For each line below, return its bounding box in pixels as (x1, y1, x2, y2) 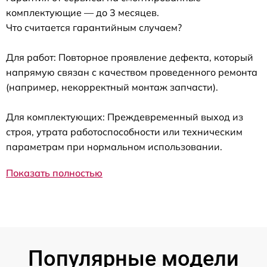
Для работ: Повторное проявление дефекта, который (6, 51, 253, 63)
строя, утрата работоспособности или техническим (6, 126, 243, 138)
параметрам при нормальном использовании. (6, 141, 222, 153)
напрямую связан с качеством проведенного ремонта (6, 66, 257, 78)
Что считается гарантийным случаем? (6, 21, 182, 33)
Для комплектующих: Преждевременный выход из (6, 111, 243, 123)
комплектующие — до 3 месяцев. (6, 7, 159, 18)
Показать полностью (6, 167, 103, 179)
